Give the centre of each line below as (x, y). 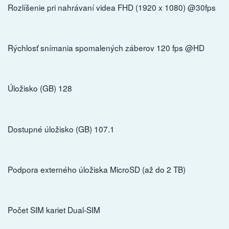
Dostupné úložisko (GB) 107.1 (61, 129)
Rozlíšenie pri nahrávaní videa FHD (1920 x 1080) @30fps (112, 7)
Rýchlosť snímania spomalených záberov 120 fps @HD (106, 47)
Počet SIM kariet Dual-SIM (54, 210)
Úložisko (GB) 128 (40, 88)
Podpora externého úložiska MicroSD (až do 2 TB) (97, 169)
